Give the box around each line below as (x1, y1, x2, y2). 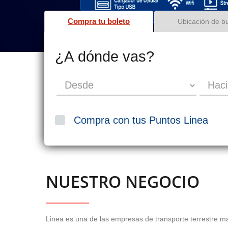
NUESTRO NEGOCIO (46, 170, 199, 192)
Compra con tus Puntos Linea (74, 115, 208, 126)
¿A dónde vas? (55, 48, 154, 65)
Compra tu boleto (68, 17, 130, 26)
